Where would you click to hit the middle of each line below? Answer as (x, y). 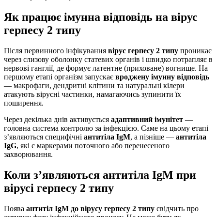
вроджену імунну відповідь (162, 77)
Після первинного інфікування (56, 50)
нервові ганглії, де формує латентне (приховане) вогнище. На (106, 68)
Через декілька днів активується (57, 119)
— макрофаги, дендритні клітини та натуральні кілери (94, 85)
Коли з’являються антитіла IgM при (100, 175)
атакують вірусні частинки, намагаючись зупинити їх (93, 94)
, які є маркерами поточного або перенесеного (93, 145)
